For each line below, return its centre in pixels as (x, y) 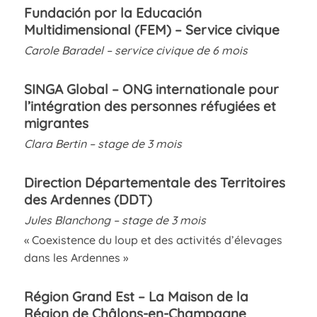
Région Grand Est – (86, 296)
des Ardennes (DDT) (88, 199)
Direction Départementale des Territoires (154, 182)
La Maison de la (198, 296)
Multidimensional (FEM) (97, 29)
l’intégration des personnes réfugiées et (150, 106)
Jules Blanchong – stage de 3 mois (115, 220)
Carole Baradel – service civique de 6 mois (136, 50)
